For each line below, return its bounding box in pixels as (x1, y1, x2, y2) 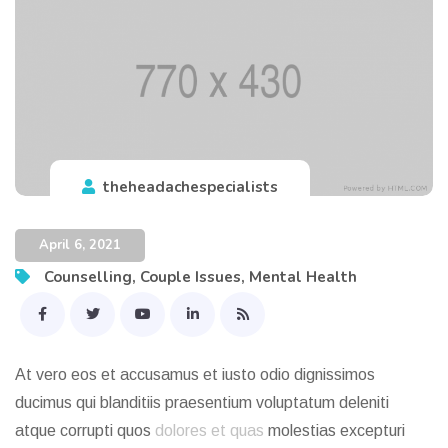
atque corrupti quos (15, 422, 155, 440)
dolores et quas (155, 422, 264, 440)
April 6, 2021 (39, 236, 121, 255)
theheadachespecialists (103, 177, 278, 198)
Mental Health (249, 267, 357, 288)
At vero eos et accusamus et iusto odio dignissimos (15, 366, 375, 384)
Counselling (44, 267, 132, 288)
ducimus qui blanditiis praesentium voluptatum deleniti (15, 394, 389, 412)
